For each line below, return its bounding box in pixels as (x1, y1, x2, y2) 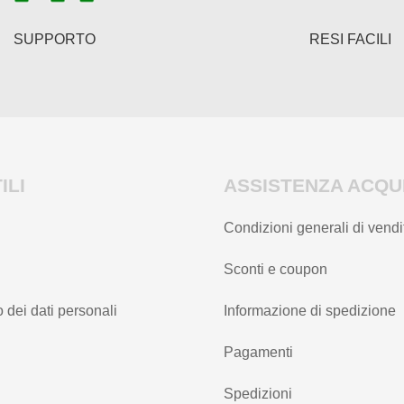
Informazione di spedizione (224, 302, 396, 318)
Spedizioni (224, 385, 292, 401)
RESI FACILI (308, 31, 391, 47)
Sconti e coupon (224, 261, 327, 277)
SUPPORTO (13, 31, 96, 47)
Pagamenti (224, 344, 293, 360)
